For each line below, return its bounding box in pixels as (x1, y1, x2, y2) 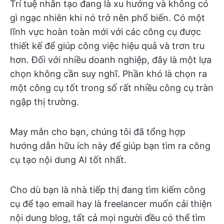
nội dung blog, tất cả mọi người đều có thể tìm (10, 212, 205, 223)
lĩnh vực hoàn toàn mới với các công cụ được (10, 26, 201, 37)
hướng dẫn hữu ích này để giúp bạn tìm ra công (10, 140, 210, 151)
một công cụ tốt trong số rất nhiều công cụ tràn (10, 82, 213, 93)
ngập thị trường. (10, 96, 79, 107)
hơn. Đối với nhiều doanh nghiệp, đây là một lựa (10, 54, 211, 65)
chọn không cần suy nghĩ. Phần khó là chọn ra (10, 68, 207, 79)
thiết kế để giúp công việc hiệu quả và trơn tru (10, 40, 204, 51)
